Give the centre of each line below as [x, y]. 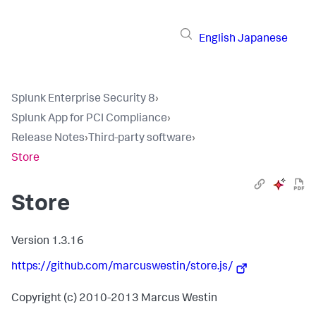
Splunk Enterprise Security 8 [83, 99]
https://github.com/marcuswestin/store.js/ [122, 267]
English [217, 39]
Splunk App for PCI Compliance [89, 119]
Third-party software [140, 139]
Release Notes [48, 139]
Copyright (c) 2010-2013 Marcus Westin [114, 299]
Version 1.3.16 [48, 242]
